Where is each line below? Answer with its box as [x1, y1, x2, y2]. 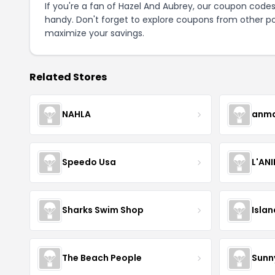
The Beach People [62, 252, 142, 265]
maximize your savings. [45, 26, 144, 39]
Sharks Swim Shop [62, 204, 144, 217]
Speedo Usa [62, 156, 116, 169]
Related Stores [29, 69, 107, 84]
